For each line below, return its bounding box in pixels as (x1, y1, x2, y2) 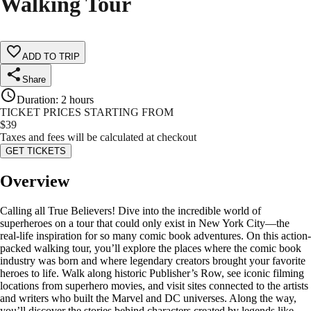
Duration (17, 94, 56, 106)
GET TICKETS (6, 146, 66, 157)
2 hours (61, 94, 94, 106)
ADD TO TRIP (22, 51, 80, 62)
